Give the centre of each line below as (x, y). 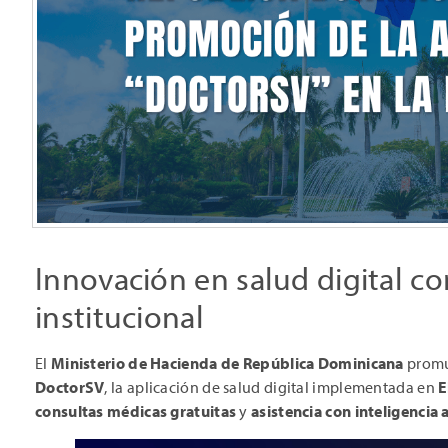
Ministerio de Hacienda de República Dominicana (227, 363)
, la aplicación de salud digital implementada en (271, 387)
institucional (119, 316)
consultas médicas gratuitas (136, 411)
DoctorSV (70, 387)
